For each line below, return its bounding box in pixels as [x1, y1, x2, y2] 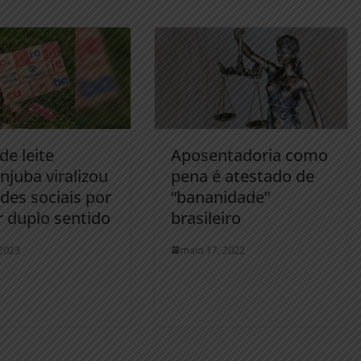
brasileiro [171, 206, 241, 229]
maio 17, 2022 [180, 243, 245, 257]
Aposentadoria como [171, 143, 328, 166]
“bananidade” [171, 185, 270, 208]
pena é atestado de [171, 164, 314, 187]
